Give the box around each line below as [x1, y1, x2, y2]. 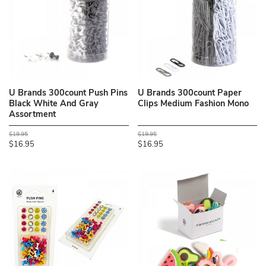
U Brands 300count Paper [137, 89, 242, 99]
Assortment [9, 110, 56, 120]
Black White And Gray [9, 100, 99, 109]
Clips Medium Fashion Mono [137, 100, 249, 109]
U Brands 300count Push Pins [9, 89, 128, 99]
